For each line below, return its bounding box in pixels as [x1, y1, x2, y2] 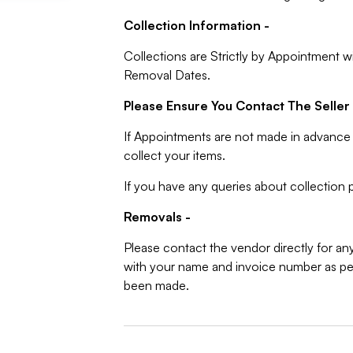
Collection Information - [123, 17, 269, 33]
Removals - [123, 209, 191, 225]
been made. [123, 277, 189, 293]
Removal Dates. [123, 67, 210, 83]
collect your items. [123, 147, 225, 163]
